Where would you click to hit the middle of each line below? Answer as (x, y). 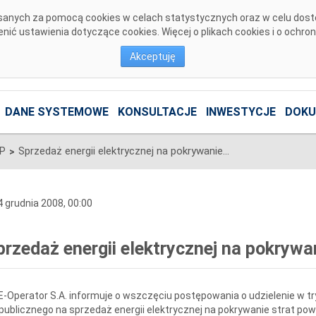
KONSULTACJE (157, 112)
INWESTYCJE (241, 112)
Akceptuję (153, 56)
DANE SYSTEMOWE (56, 112)
